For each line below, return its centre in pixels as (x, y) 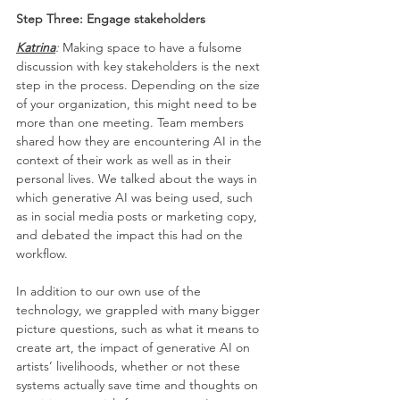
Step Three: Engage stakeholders (111, 19)
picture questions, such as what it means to (139, 329)
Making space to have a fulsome (154, 48)
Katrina (36, 48)
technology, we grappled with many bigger (140, 310)
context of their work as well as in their (125, 160)
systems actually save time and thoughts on (139, 385)
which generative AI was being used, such (136, 198)
